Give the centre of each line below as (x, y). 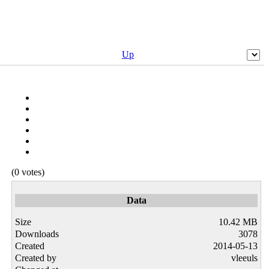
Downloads (37, 234)
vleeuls (244, 258)
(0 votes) (28, 172)
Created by (36, 258)
